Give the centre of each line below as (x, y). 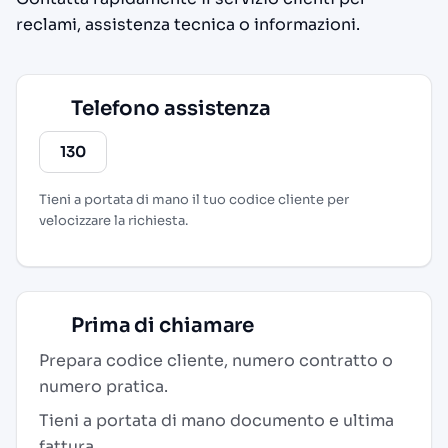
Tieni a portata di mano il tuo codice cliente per (194, 199)
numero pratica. (103, 386)
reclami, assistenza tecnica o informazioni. (188, 24)
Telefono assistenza (169, 108)
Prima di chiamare (161, 325)
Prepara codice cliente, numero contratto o (216, 360)
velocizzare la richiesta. (113, 220)
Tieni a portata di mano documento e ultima (216, 420)
